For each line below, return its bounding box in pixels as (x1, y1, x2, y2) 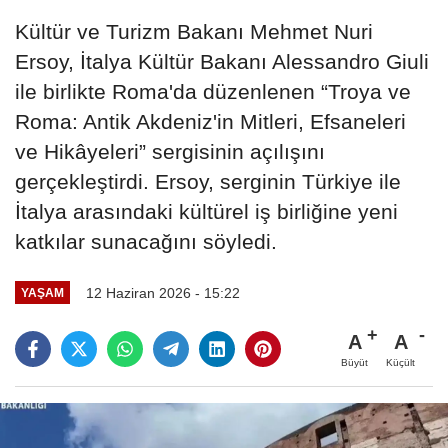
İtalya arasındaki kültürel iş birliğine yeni (15, 199, 398, 223)
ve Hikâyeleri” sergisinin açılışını (15, 139, 325, 163)
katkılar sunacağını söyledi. (15, 229, 277, 253)
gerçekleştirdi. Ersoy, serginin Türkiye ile (15, 169, 401, 193)
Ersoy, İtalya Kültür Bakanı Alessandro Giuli (15, 49, 429, 73)
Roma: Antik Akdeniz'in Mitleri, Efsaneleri (15, 109, 406, 133)
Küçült (386, 357, 415, 369)
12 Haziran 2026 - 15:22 (85, 284, 240, 301)
